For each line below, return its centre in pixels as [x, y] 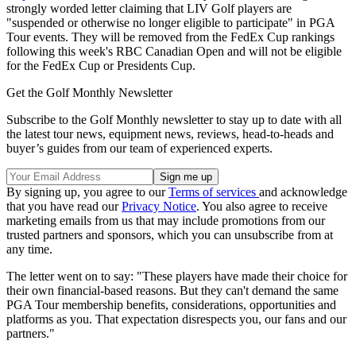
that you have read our [64, 206]
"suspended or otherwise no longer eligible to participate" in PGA [170, 22]
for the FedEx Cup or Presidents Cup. [101, 65]
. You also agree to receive [262, 206]
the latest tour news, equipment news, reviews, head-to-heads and [170, 133]
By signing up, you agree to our [87, 192]
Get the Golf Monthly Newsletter [89, 92]
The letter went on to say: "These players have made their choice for [177, 276]
